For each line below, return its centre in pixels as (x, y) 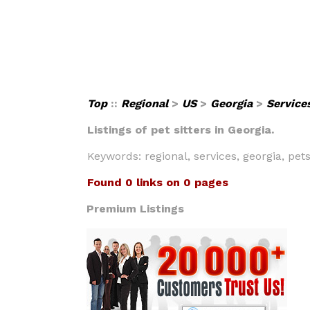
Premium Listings (135, 209)
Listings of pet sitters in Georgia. (181, 130)
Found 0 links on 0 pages (158, 182)
